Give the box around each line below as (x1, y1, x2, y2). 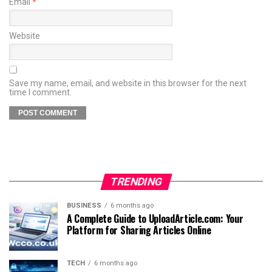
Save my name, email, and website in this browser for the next (9, 78, 246, 88)
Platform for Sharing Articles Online (67, 222, 211, 237)
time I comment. (9, 87, 72, 97)
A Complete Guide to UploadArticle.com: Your (67, 211, 243, 226)
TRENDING (108, 175, 164, 188)
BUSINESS (67, 201, 101, 209)
